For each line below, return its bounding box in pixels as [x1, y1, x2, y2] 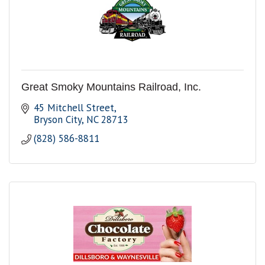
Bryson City [34, 113, 82, 127]
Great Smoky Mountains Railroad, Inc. [21, 81, 201, 93]
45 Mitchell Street [34, 101, 115, 115]
